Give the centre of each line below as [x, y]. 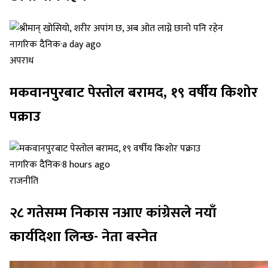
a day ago [82, 44]
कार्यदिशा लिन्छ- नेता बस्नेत [83, 237]
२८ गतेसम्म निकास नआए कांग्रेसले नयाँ [113, 213]
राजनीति [24, 181]
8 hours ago [86, 165]
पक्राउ [25, 116]
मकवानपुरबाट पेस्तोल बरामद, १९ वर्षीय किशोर [134, 92]
